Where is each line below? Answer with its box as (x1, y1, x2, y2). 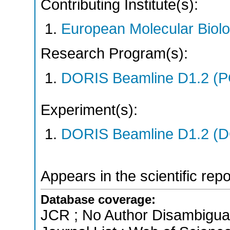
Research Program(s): (41, 45, 188, 62)
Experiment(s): (41, 101, 138, 118)
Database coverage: (41, 193, 156, 207)
